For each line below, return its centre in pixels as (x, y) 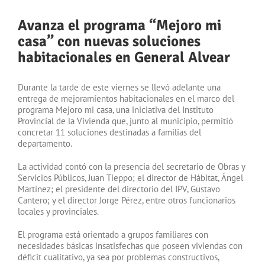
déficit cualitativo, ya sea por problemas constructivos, (118, 257)
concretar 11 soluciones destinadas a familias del (109, 132)
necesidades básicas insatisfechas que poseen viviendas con (130, 245)
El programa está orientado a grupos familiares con (113, 234)
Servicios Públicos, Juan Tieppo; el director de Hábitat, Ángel (130, 177)
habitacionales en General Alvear (124, 57)
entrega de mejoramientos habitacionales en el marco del (126, 98)
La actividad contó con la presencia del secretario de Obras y (131, 166)
